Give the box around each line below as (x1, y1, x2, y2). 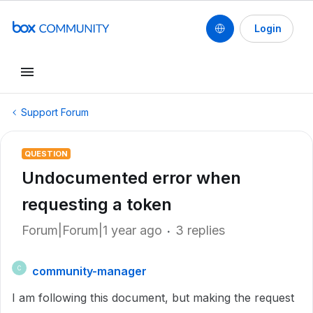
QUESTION (24, 149, 68, 159)
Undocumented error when (22, 168, 241, 188)
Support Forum (21, 106, 89, 118)
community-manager (32, 264, 147, 278)
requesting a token (22, 194, 172, 214)
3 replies (175, 223, 225, 238)
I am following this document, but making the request (12, 291, 294, 305)
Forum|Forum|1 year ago (22, 223, 162, 238)
